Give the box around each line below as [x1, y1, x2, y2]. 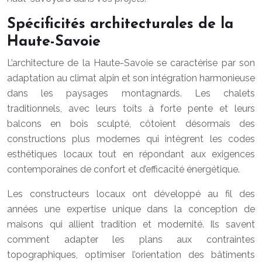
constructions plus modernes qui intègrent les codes [7, 133, 255, 144]
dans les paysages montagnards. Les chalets [7, 88, 255, 99]
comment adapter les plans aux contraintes [7, 234, 255, 245]
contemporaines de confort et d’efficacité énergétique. [7, 164, 240, 175]
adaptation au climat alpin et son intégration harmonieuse [7, 73, 255, 84]
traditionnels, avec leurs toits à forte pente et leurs [7, 103, 255, 114]
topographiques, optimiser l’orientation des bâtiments [7, 249, 255, 260]
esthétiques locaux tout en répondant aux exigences [7, 149, 255, 160]
